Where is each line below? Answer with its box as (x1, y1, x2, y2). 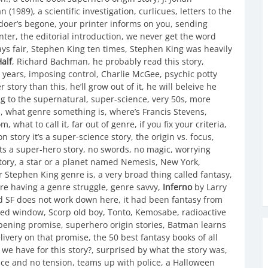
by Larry (192, 181, 227, 193)
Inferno (163, 181, 192, 193)
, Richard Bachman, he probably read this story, (12, 55, 204, 67)
